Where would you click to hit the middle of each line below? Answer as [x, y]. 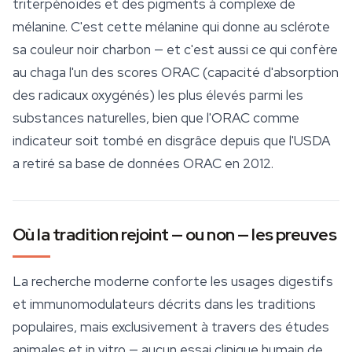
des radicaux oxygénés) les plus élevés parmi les [158, 95]
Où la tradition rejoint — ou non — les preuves [175, 235]
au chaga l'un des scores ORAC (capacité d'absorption [176, 73]
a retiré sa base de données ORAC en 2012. [143, 164]
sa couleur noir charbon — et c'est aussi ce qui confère [175, 50]
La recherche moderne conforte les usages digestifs [173, 282]
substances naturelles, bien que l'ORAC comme [156, 118]
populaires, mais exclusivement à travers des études [171, 327]
